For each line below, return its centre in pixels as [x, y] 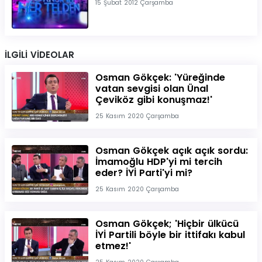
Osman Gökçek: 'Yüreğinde [160, 77]
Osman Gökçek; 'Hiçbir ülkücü [167, 223]
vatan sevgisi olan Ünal [151, 88]
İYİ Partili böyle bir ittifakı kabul [170, 235]
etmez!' [113, 246]
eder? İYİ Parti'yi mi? [144, 173]
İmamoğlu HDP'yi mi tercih [158, 161]
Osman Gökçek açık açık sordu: [171, 150]
